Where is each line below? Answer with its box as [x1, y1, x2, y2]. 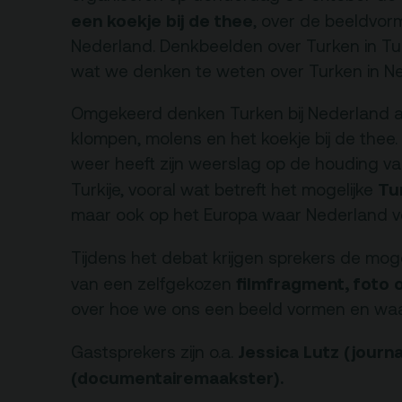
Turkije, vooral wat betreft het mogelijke [71, 180, 378, 200]
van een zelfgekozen [71, 274, 236, 293]
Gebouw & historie [208, 18, 367, 39]
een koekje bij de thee [71, 11, 253, 31]
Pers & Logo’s [208, 153, 327, 175]
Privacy [208, 86, 269, 108]
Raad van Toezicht [208, 188, 366, 209]
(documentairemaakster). [71, 367, 284, 388]
